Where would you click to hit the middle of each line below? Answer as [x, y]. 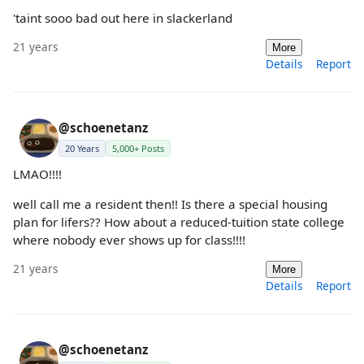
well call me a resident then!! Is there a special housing [170, 204]
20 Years [82, 148]
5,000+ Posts [138, 148]
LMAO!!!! [37, 173]
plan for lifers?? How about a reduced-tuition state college [179, 222]
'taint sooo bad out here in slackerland [123, 17]
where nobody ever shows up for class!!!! [129, 240]
